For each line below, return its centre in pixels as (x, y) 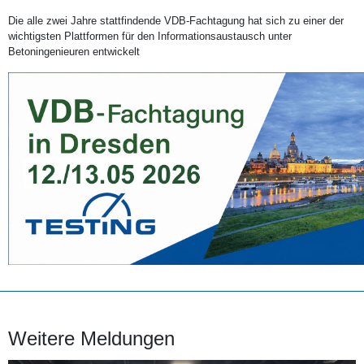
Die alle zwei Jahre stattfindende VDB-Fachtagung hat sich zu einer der (176, 21)
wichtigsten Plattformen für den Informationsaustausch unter (150, 37)
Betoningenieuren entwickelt (74, 52)
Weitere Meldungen (91, 339)
